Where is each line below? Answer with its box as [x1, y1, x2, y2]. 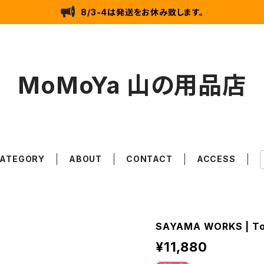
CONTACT [126, 154, 173, 164]
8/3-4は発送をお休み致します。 [81, 6, 204, 17]
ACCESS [196, 154, 236, 164]
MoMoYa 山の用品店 [18, 71, 246, 100]
